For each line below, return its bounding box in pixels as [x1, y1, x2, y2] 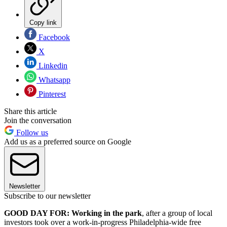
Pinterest [36, 89, 66, 98]
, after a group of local [142, 208, 212, 217]
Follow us [14, 128, 48, 137]
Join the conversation [4, 116, 71, 125]
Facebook [36, 32, 70, 42]
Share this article [4, 106, 57, 116]
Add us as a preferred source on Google [4, 137, 131, 146]
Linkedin [36, 61, 67, 70]
